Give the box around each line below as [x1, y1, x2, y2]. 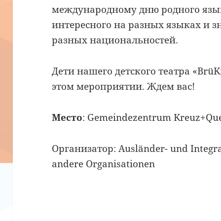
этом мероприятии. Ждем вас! [52, 80, 195, 93]
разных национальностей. [52, 34, 179, 47]
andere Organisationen [52, 157, 155, 171]
